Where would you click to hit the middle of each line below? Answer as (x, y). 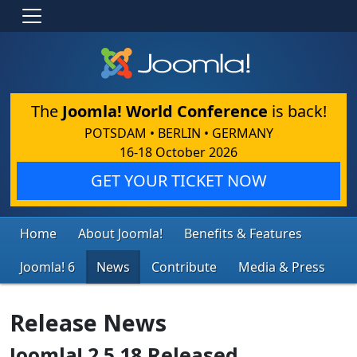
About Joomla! (120, 233)
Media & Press (282, 267)
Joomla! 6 (47, 267)
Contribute (184, 267)
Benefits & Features (243, 233)
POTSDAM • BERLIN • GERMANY (178, 133)
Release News (88, 322)
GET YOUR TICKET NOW (178, 180)
